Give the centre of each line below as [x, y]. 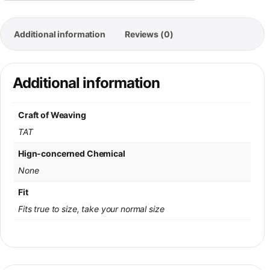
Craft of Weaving [52, 115]
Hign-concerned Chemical [72, 153]
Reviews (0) [149, 34]
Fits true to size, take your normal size [91, 209]
